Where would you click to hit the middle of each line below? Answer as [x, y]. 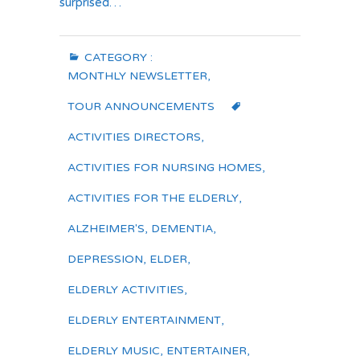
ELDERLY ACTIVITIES [126, 290]
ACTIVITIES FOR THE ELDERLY [153, 198]
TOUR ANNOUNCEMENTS [141, 106]
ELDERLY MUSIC [114, 351]
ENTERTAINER [207, 351]
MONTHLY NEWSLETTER [137, 76]
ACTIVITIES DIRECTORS [134, 137]
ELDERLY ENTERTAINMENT [144, 320]
